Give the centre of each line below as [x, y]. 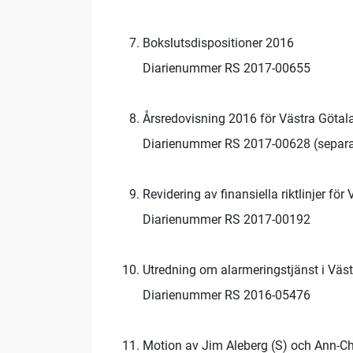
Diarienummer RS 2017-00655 [227, 69]
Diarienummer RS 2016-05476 [227, 295]
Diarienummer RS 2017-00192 [227, 220]
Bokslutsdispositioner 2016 [218, 43]
